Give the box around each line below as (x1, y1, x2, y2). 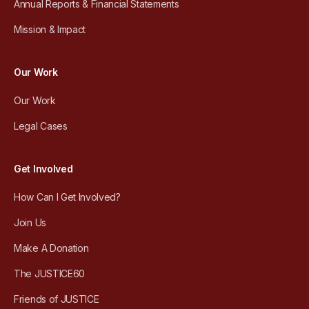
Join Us (14, 217, 46, 229)
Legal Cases (14, 120, 68, 132)
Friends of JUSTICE (14, 293, 99, 306)
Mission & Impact (14, 23, 86, 36)
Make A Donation (14, 242, 89, 255)
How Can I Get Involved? (14, 191, 121, 203)
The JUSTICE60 (14, 268, 85, 280)
